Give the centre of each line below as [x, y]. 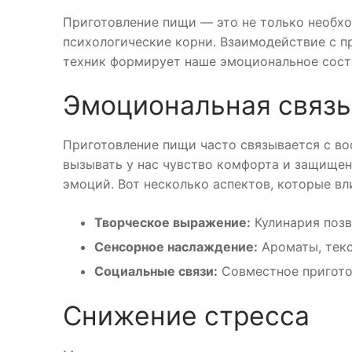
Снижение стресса [186, 315]
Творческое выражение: [172, 222]
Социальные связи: [156, 271]
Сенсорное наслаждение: [176, 246]
